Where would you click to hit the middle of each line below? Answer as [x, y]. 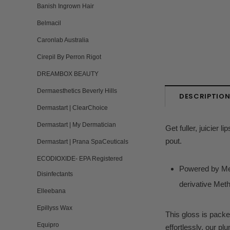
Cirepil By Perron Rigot [69, 57]
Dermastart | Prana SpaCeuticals [83, 142]
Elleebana [51, 191]
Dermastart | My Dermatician [76, 125]
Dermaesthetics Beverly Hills [77, 91]
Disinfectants [55, 174]
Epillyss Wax [55, 208]
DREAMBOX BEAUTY [68, 74]
